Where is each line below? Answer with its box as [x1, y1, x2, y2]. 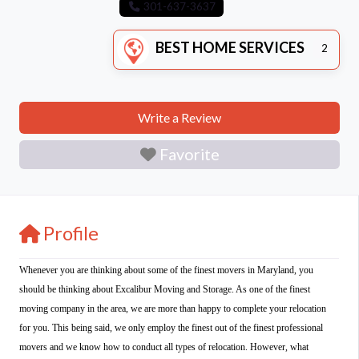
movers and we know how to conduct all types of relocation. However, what [19, 341, 309, 353]
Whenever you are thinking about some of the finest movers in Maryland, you [19, 264, 313, 276]
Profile [43, 221, 99, 244]
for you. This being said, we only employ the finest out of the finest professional [19, 321, 323, 333]
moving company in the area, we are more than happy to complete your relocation [19, 302, 326, 314]
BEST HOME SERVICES [155, 38, 305, 57]
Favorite [159, 145, 220, 164]
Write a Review [138, 109, 221, 125]
